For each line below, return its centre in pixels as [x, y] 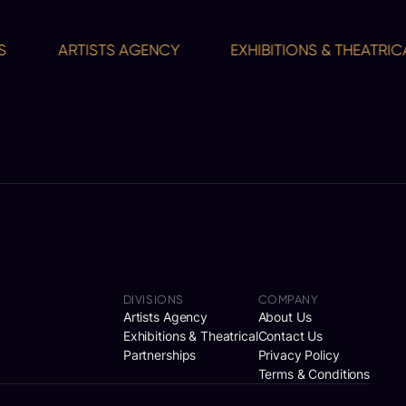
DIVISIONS [153, 300]
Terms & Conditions [314, 374]
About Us [285, 317]
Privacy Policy [299, 355]
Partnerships [159, 355]
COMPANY [288, 300]
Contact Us [290, 336]
